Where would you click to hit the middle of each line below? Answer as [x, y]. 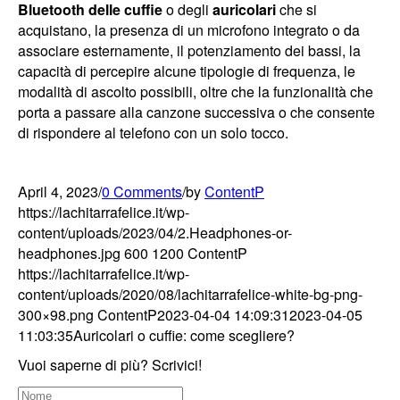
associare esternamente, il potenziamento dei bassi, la [189, 50]
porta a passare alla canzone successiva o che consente [196, 112]
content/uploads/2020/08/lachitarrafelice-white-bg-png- [190, 294]
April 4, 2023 [58, 191]
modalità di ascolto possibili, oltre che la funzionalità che [196, 91]
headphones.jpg [69, 253]
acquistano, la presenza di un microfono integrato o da [189, 29]
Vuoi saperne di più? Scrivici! [110, 364]
